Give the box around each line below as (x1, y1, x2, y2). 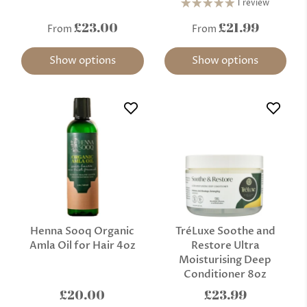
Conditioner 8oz (184, 267, 267, 281)
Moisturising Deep (179, 252, 272, 267)
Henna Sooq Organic (30, 223, 135, 238)
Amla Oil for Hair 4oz (29, 238, 136, 252)
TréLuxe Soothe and (175, 223, 275, 238)
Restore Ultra (191, 238, 260, 252)
